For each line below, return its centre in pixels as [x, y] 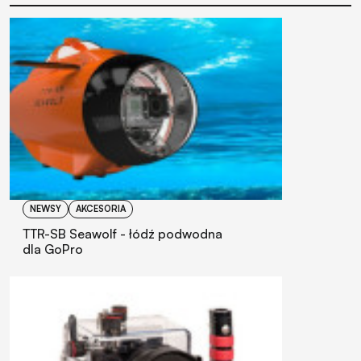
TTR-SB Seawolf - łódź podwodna [122, 233]
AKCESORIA [101, 208]
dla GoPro [53, 249]
